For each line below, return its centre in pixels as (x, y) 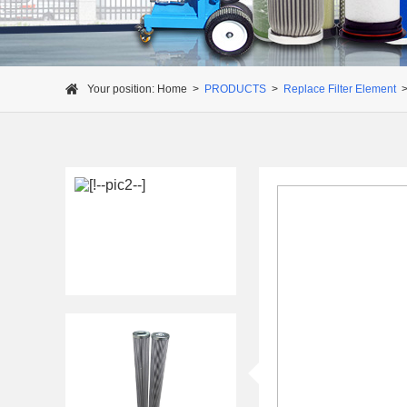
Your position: (121, 89)
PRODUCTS (235, 89)
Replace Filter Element (340, 89)
